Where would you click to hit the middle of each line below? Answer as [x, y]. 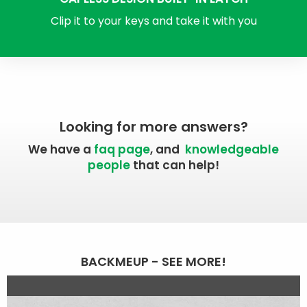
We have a [61, 150]
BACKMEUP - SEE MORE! [153, 262]
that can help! [175, 165]
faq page [122, 150]
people [109, 165]
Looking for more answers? [153, 127]
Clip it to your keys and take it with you [153, 21]
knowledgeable [232, 150]
